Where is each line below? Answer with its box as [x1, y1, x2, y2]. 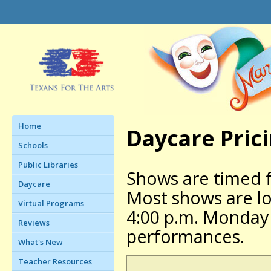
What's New [18, 237, 63, 247]
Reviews [18, 217, 50, 228]
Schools [18, 140, 48, 151]
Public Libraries [18, 159, 78, 170]
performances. [126, 224, 244, 249]
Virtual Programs [18, 198, 84, 209]
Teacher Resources [18, 256, 92, 267]
